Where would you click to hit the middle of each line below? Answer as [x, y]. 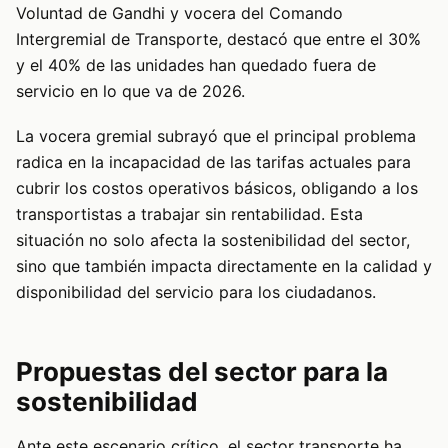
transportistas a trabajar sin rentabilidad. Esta [189, 213]
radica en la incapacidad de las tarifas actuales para [213, 161]
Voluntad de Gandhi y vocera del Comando [179, 13]
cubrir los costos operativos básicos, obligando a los [217, 187]
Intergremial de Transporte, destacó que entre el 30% [218, 39]
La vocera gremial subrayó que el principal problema [216, 135]
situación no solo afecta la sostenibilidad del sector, [213, 239]
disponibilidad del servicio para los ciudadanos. [196, 291]
